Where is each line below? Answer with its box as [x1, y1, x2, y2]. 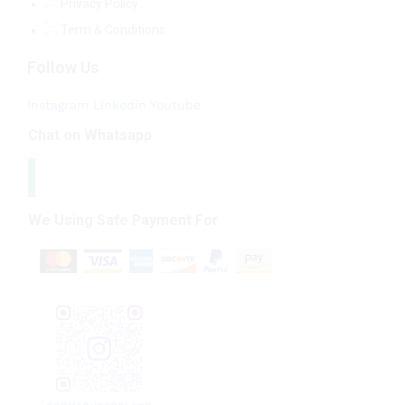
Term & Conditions [61, 23, 165, 38]
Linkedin [93, 98, 146, 113]
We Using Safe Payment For [28, 211, 218, 229]
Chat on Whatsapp [28, 127, 152, 145]
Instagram [27, 98, 89, 113]
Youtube [150, 98, 201, 113]
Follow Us [27, 58, 99, 78]
